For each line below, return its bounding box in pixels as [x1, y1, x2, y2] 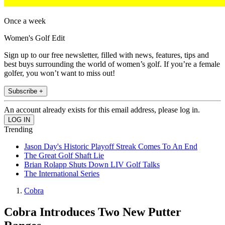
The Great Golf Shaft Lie [24, 151, 104, 160]
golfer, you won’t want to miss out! [4, 69, 115, 78]
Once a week [4, 17, 46, 26]
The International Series [24, 169, 99, 178]
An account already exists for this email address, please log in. [4, 105, 200, 115]
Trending [4, 125, 33, 134]
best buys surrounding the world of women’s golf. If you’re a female [4, 60, 220, 69]
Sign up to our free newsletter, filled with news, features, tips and [4, 51, 209, 60]
